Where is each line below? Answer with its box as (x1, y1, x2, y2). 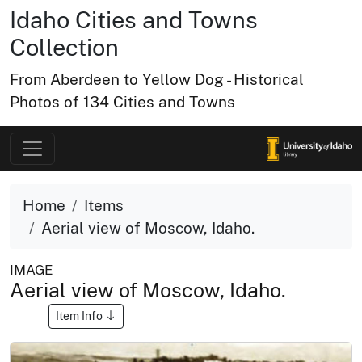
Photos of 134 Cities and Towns (10, 93, 235, 111)
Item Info (56, 309, 105, 322)
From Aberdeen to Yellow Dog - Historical (10, 70, 304, 88)
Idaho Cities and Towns (10, 6, 258, 33)
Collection (10, 34, 119, 61)
